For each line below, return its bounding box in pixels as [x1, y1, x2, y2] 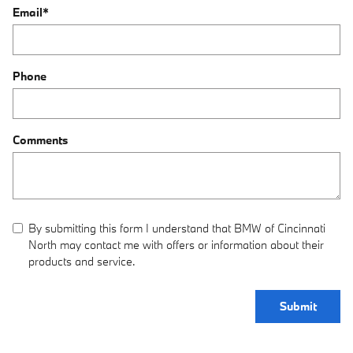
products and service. [28, 254, 136, 269]
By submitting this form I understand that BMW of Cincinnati [28, 221, 325, 236]
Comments [13, 132, 68, 148]
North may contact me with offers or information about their [28, 237, 324, 253]
